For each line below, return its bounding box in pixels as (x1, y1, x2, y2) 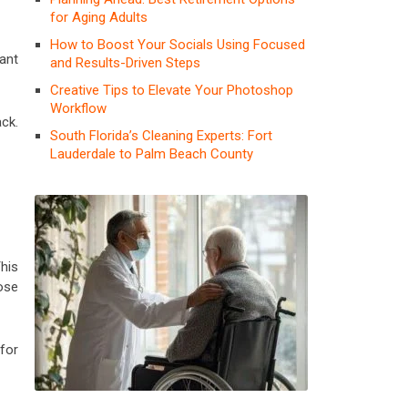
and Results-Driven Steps (50, 54, 200, 71)
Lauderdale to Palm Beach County (50, 145, 253, 162)
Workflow (50, 99, 107, 117)
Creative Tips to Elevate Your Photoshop (50, 81, 293, 98)
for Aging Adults (50, 8, 148, 25)
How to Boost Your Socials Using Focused (50, 36, 305, 53)
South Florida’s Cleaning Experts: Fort (50, 127, 272, 144)
